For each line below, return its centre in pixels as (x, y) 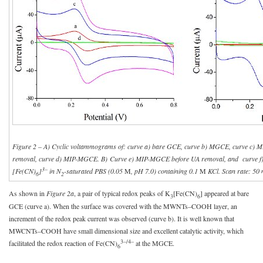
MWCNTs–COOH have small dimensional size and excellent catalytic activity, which (126, 230)
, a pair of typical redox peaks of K (122, 193)
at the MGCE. (154, 243)
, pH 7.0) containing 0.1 (165, 171)
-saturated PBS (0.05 (94, 171)
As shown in (28, 193)
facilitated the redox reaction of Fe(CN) (63, 243)
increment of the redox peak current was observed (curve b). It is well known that (122, 218)
